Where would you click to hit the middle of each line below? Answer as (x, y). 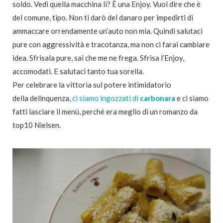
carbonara (158, 98)
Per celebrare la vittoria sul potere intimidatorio (92, 84)
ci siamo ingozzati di (106, 98)
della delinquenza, (42, 98)
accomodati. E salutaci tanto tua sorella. (78, 71)
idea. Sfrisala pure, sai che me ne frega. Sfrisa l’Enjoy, (98, 57)
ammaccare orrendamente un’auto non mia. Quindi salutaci (108, 31)
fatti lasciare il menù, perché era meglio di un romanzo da (105, 111)
